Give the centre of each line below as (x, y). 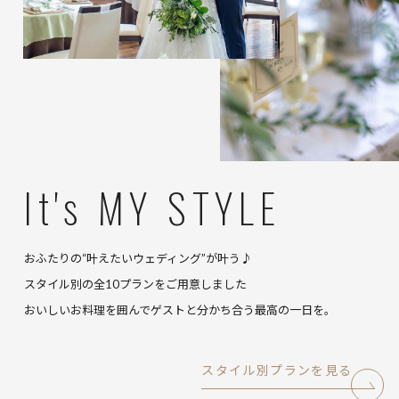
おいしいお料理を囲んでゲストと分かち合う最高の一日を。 (179, 309)
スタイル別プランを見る (277, 370)
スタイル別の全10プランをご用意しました (135, 284)
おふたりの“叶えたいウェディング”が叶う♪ (138, 258)
